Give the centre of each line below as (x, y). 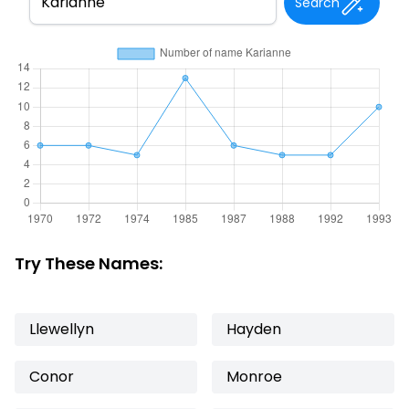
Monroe (254, 377)
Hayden (254, 329)
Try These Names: (89, 263)
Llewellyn (62, 329)
